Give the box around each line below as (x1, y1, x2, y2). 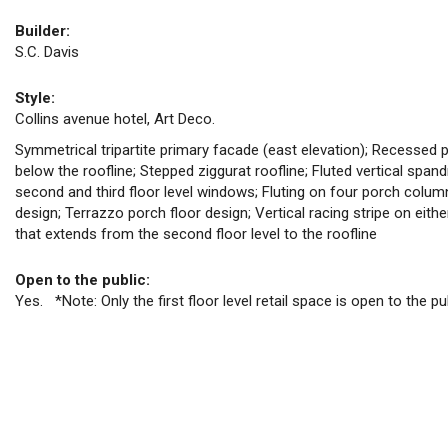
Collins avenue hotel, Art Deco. (15, 109, 215, 128)
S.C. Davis (15, 42, 79, 61)
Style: (15, 88, 55, 107)
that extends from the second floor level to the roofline (15, 225, 377, 243)
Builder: (15, 21, 70, 40)
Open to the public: (15, 271, 150, 289)
